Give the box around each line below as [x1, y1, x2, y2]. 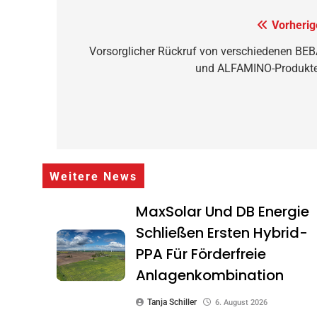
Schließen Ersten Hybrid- [136, 222, 309, 243]
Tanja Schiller [147, 296, 197, 307]
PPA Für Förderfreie [136, 243, 267, 264]
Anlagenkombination [136, 265, 284, 285]
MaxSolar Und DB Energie [136, 201, 310, 221]
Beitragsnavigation [69, 15, 248, 40]
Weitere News [49, 170, 137, 183]
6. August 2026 [215, 296, 268, 307]
